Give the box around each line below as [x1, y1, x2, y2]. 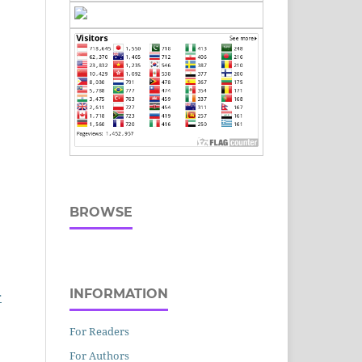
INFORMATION [69, 286, 168, 302]
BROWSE [69, 204, 133, 221]
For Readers [69, 324, 129, 339]
